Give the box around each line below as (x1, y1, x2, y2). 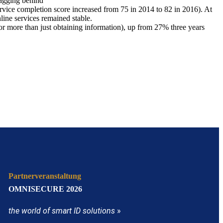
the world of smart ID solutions (8, 206, 115, 216)
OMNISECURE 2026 (8, 185, 83, 193)
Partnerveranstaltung (8, 172, 82, 180)
